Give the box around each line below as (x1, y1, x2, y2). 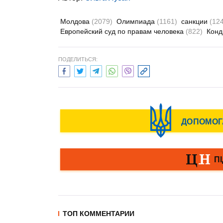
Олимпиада (116, 17, 157, 25)
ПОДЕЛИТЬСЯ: (58, 56, 98, 62)
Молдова (60, 17, 92, 25)
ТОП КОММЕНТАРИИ (63, 210, 134, 218)
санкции (181, 17, 210, 25)
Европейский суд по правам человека (60, 27, 186, 35)
